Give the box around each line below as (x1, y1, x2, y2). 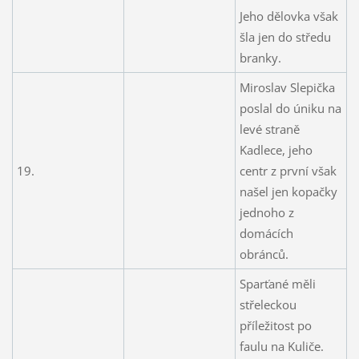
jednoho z (239, 204, 294, 220)
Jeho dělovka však (239, 7, 338, 24)
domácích (239, 224, 293, 241)
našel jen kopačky (239, 183, 337, 200)
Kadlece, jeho (239, 141, 313, 158)
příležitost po (239, 317, 312, 333)
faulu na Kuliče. (239, 337, 324, 354)
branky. (239, 49, 281, 66)
